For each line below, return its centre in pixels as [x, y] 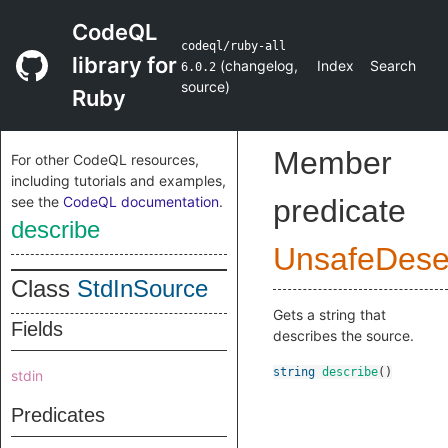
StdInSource [142, 288]
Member [332, 163]
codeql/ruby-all [234, 46]
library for [124, 65]
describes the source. [343, 335]
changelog [260, 65]
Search [393, 65]
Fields [37, 329]
